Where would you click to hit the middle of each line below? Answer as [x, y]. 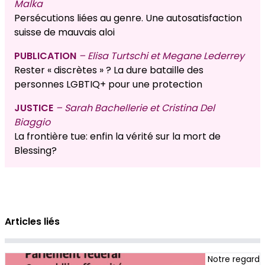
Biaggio [32, 122]
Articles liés [32, 222]
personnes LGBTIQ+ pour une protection [108, 85]
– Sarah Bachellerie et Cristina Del [135, 108]
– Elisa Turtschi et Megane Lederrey [161, 56]
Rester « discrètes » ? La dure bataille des [109, 70]
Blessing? [35, 151]
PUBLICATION [46, 56]
